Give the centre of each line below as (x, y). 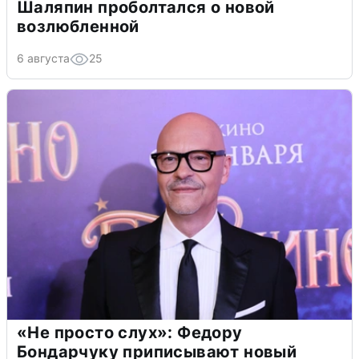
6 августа (43, 58)
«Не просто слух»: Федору (130, 332)
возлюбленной (78, 26)
